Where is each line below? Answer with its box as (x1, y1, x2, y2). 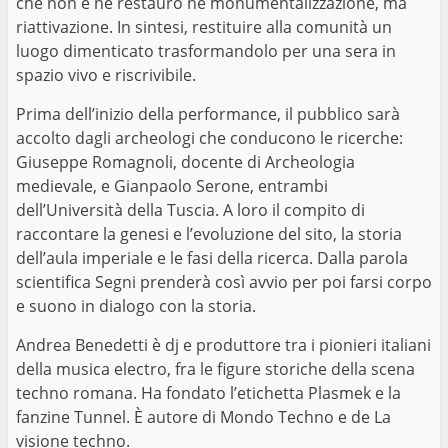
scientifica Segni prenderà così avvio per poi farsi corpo (16, 270, 432, 293)
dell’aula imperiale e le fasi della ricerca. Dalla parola (16, 246, 408, 269)
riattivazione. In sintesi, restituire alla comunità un (16, 15, 392, 38)
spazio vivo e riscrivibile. (16, 63, 196, 86)
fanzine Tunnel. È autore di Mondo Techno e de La (16, 405, 391, 428)
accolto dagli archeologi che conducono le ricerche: (16, 126, 403, 149)
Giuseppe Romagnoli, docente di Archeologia (16, 150, 355, 173)
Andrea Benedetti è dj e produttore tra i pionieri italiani (16, 333, 431, 356)
